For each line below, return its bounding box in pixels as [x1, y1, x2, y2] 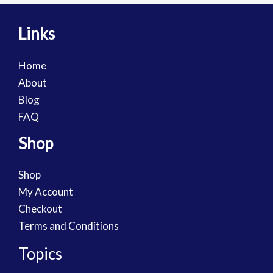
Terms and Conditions [18, 219, 119, 232]
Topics [18, 243, 62, 263]
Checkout [18, 202, 62, 215]
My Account [18, 185, 73, 198]
